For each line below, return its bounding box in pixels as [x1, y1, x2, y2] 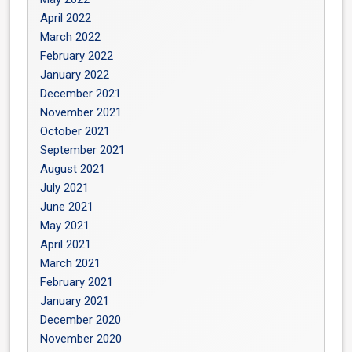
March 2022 [40, 29, 101, 44]
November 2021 [40, 104, 123, 119]
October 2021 [40, 123, 111, 138]
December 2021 [40, 86, 122, 101]
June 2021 [40, 199, 94, 214]
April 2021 [40, 236, 92, 251]
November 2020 [40, 331, 123, 346]
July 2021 [40, 180, 90, 195]
